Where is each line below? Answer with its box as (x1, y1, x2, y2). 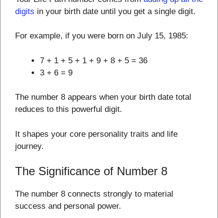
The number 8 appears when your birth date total (15, 92, 191, 102)
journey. (15, 141, 44, 151)
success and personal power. (15, 201, 121, 211)
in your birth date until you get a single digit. (35, 6, 196, 16)
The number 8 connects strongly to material (15, 189, 173, 199)
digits (15, 6, 35, 16)
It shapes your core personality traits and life (15, 129, 178, 139)
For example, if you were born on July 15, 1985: (15, 31, 188, 41)
